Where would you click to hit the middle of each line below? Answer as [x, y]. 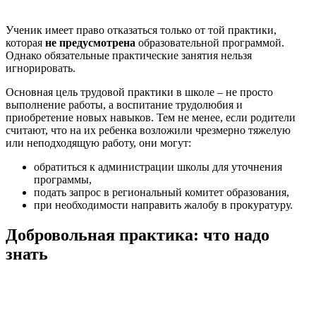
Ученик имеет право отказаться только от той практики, [141, 30]
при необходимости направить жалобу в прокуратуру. [163, 205]
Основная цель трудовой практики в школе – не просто [139, 92]
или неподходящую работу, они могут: [98, 143]
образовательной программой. [210, 43]
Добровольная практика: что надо [138, 235]
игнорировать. [41, 68]
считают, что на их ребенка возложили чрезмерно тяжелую [148, 130]
